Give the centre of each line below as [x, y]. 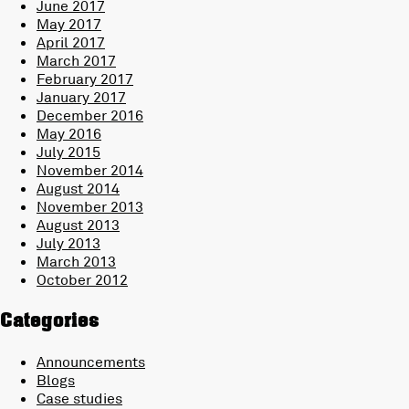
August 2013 [78, 225]
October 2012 [82, 280]
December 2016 [90, 115]
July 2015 [68, 152]
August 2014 [78, 189]
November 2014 [90, 170]
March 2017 [76, 61]
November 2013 [90, 207]
